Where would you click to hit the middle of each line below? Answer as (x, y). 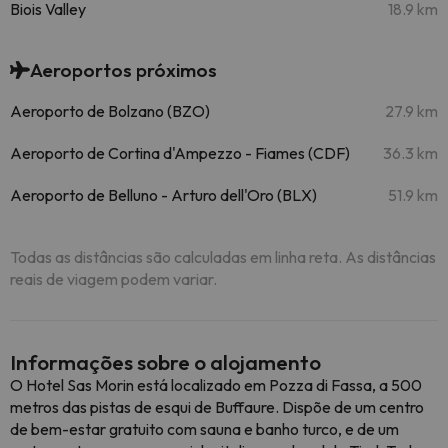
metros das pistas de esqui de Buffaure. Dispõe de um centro (217, 407)
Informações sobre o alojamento (165, 362)
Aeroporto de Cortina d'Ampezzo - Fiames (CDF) (180, 153)
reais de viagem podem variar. (113, 279)
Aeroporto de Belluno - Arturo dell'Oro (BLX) (163, 195)
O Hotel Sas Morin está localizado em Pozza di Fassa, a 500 (216, 385)
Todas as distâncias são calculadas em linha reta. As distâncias (223, 257)
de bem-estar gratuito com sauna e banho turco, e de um (204, 429)
